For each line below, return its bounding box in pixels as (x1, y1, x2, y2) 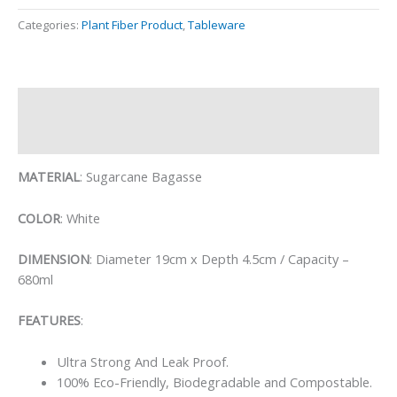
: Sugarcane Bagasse (80, 167, 202, 186)
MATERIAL (18, 167, 80, 186)
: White (60, 208, 100, 227)
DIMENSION (18, 249, 90, 268)
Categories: (18, 17, 82, 34)
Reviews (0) (18, 128, 84, 146)
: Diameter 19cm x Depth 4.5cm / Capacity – (90, 249, 349, 268)
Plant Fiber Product (82, 17, 183, 34)
